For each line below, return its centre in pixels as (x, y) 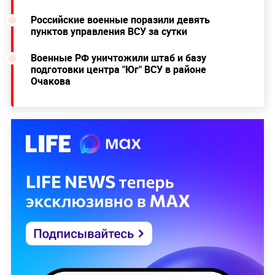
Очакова (50, 81)
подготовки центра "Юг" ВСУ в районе (118, 69)
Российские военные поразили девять (120, 19)
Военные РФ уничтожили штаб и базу (118, 57)
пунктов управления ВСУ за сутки (109, 31)
